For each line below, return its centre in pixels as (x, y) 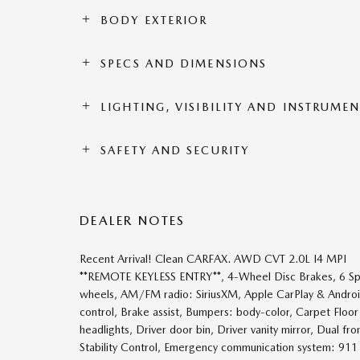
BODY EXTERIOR (154, 20)
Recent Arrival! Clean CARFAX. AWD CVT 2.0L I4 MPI (213, 258)
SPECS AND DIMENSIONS (184, 63)
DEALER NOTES (133, 220)
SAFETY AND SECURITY (175, 150)
